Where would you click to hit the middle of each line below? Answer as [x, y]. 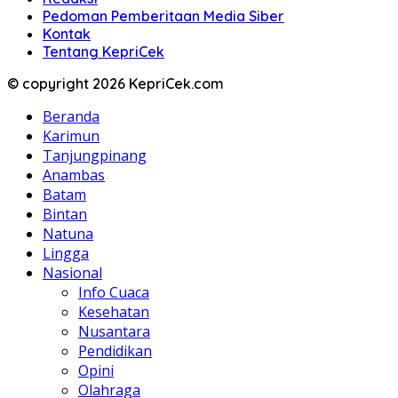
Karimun [71, 136]
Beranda [71, 117]
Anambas [74, 175]
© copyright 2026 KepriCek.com [115, 84]
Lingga [66, 254]
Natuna [68, 234]
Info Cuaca [114, 293]
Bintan [65, 215]
